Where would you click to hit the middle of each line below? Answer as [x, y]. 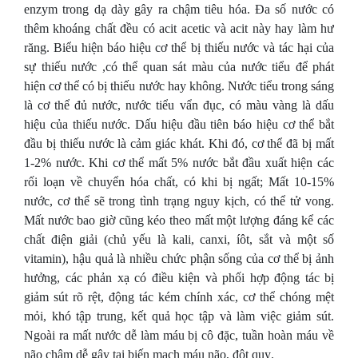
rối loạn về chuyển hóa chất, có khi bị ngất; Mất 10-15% [179, 182]
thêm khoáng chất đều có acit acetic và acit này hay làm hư [179, 28]
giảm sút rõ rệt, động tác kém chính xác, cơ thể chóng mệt [179, 297]
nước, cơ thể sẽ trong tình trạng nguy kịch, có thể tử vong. [179, 201]
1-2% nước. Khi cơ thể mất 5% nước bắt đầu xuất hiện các [179, 163]
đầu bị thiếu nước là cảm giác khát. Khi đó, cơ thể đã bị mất [179, 143]
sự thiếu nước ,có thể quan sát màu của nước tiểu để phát [179, 67]
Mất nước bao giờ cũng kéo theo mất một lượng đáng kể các [179, 220]
